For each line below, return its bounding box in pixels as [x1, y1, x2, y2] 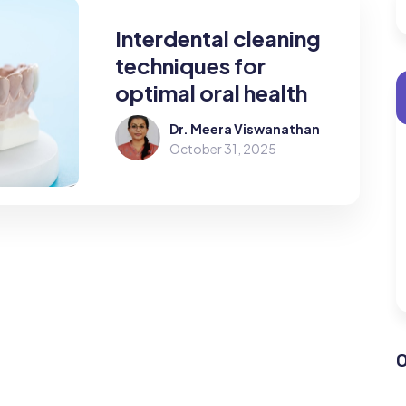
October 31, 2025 [169, 140, 276, 158]
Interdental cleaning [114, 24, 321, 53]
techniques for [114, 52, 266, 80]
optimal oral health [114, 79, 307, 107]
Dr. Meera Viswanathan [169, 121, 320, 138]
